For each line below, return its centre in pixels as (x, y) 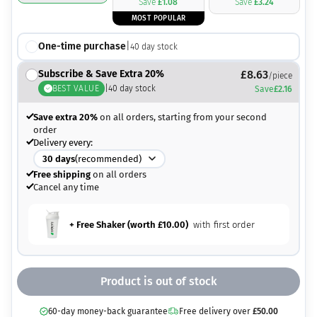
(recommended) (108, 158)
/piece (280, 76)
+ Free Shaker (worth (113, 224)
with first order (223, 224)
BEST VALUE (76, 89)
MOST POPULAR (158, 18)
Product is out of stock (158, 281)
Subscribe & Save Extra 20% (101, 74)
